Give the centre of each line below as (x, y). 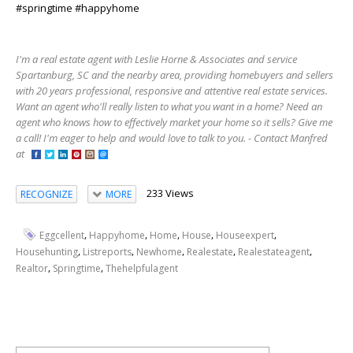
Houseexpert (245, 235)
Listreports (107, 251)
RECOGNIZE (46, 194)
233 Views (170, 193)
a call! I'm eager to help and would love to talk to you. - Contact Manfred (172, 138)
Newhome (159, 251)
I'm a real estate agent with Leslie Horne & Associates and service (156, 59)
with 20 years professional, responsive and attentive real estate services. (172, 91)
